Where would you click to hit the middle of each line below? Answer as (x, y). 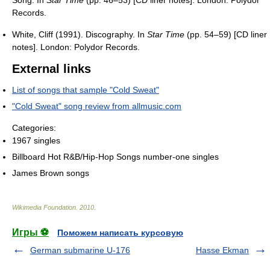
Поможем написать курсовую (120, 233)
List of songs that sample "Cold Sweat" (86, 90)
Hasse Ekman (222, 250)
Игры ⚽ (30, 233)
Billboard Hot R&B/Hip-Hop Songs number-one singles (115, 157)
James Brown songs (51, 173)
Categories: (34, 128)
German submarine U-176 (80, 250)
